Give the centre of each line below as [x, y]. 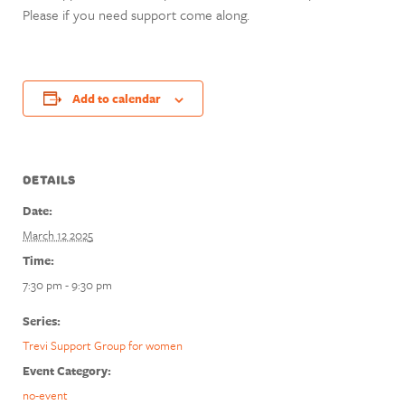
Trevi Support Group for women [103, 345]
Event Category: [67, 371]
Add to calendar [116, 99]
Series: [42, 321]
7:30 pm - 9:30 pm [67, 285]
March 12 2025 [58, 235]
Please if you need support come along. [136, 14]
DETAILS [49, 180]
